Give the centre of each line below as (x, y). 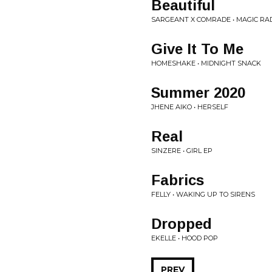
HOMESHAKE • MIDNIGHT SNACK (206, 63)
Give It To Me (197, 49)
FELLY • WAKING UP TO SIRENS (203, 194)
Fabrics (178, 180)
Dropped (182, 224)
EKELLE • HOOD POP (185, 238)
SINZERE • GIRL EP (182, 151)
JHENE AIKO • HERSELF (190, 107)
